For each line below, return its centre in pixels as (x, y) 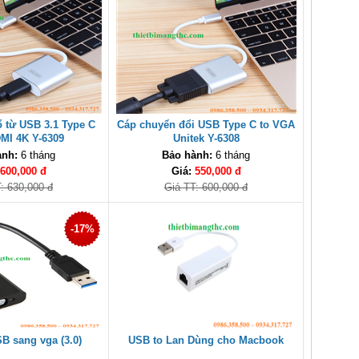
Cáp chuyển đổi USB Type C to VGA (206, 125)
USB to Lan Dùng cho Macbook (206, 340)
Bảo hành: (187, 155)
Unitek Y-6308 (206, 138)
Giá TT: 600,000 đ (206, 187)
